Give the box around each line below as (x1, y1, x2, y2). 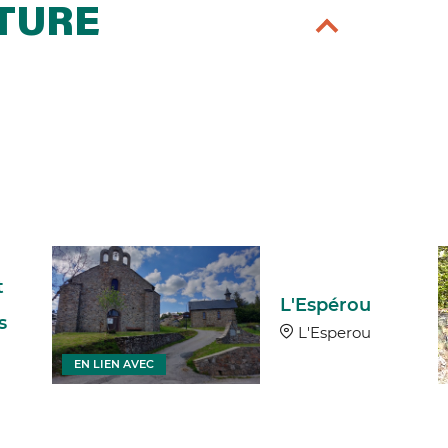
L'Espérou (279, 293, 371, 316)
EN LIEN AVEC (74, 356, 154, 371)
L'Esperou (297, 322, 371, 342)
